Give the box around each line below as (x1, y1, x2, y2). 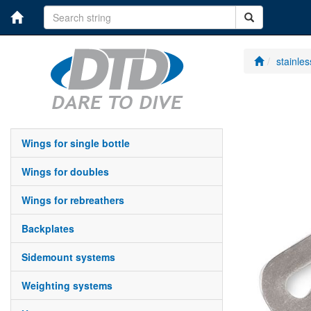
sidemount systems (28, 250, 115, 264)
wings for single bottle (31, 136, 130, 150)
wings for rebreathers (31, 193, 124, 207)
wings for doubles (31, 165, 109, 178)
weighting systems (31, 278, 112, 292)
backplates (28, 221, 74, 235)
